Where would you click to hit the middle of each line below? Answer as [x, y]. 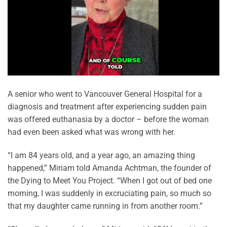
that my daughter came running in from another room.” [105, 206]
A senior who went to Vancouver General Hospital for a [105, 94]
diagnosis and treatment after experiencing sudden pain [107, 107]
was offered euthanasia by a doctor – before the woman [108, 120]
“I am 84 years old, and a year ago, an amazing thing [101, 155]
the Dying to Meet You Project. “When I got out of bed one [110, 180]
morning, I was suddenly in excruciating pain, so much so [109, 193]
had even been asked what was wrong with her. [91, 132]
